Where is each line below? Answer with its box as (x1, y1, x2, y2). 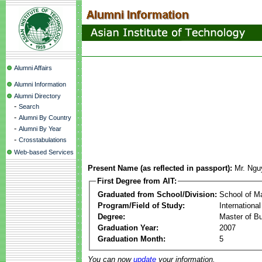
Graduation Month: (98, 234, 166, 243)
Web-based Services (14, 149, 74, 156)
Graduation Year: (98, 223, 158, 232)
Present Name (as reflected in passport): (88, 164, 232, 173)
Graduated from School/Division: (98, 189, 217, 199)
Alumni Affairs (14, 64, 52, 71)
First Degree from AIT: (97, 177, 177, 185)
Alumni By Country (19, 114, 71, 121)
